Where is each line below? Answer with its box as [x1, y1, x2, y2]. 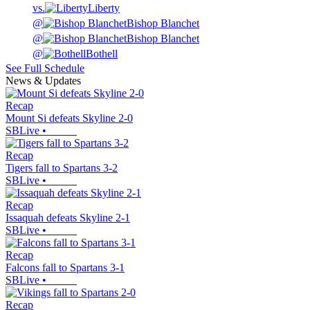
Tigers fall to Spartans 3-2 [6, 162, 118, 174]
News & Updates [6, 75, 81, 87]
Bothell [86, 48, 118, 60]
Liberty [88, 2, 120, 15]
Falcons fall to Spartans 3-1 [6, 262, 125, 274]
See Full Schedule [6, 62, 84, 75]
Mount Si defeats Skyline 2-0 [6, 112, 133, 125]
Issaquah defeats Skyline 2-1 [6, 212, 130, 224]
